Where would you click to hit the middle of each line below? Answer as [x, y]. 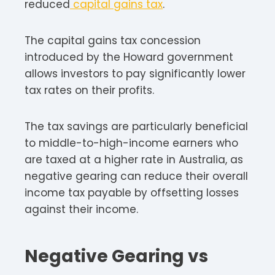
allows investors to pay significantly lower [135, 73]
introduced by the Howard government [129, 57]
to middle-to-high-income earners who [131, 143]
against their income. [81, 209]
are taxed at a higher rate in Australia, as [134, 159]
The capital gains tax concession [113, 40]
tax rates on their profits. [89, 90]
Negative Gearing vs [116, 256]
